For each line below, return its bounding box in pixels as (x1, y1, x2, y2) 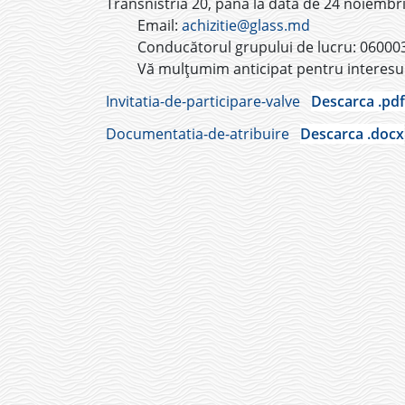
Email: (137, 15, 182, 36)
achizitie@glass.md (182, 15, 310, 36)
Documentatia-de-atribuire (106, 124, 289, 145)
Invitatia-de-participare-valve (106, 91, 300, 112)
